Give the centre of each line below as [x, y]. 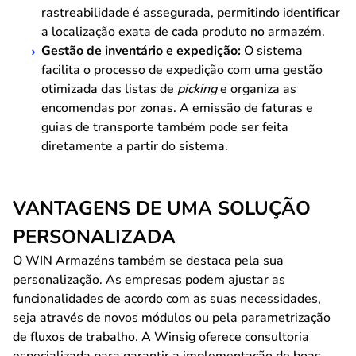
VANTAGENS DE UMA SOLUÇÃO [162, 208]
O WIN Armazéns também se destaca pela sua [148, 261]
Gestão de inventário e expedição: [141, 51]
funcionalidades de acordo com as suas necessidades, [167, 299]
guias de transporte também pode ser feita [165, 127]
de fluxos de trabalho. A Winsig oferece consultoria [161, 337]
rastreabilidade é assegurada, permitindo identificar [191, 13]
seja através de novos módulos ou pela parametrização [172, 318]
